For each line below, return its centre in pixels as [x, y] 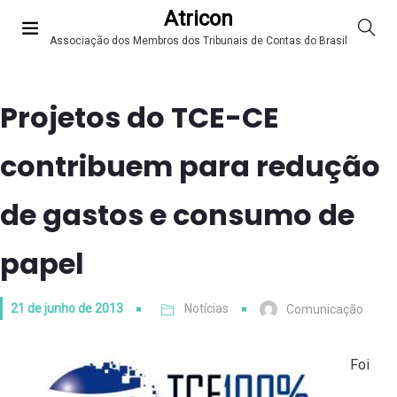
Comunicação [325, 310]
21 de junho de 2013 [67, 308]
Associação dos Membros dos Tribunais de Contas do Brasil [198, 41]
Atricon [198, 19]
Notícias [206, 308]
